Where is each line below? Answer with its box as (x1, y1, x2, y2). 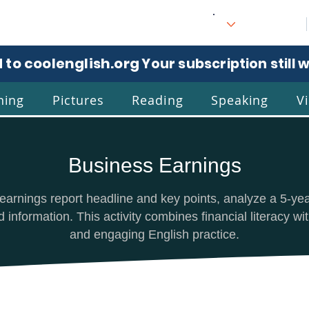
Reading (132, 91, 183, 108)
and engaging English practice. (69, 228, 239, 241)
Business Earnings (68, 154, 241, 177)
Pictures (52, 91, 104, 108)
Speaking (211, 91, 269, 108)
